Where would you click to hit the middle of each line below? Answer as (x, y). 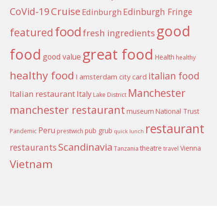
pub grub (99, 130)
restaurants (33, 147)
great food (118, 54)
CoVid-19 (30, 11)
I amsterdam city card (111, 76)
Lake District (110, 94)
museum (140, 111)
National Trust (177, 111)
